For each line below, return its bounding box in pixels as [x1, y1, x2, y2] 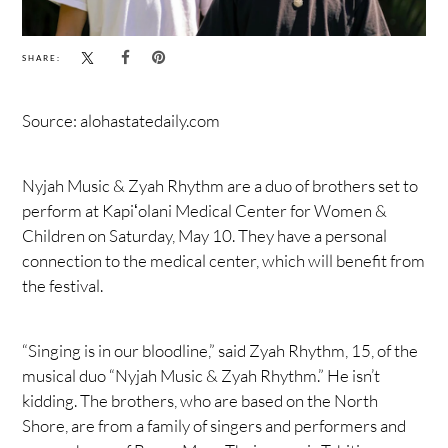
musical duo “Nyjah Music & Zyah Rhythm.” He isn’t [22, 364, 381, 386]
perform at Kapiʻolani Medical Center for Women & [22, 199, 388, 221]
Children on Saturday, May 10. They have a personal [22, 224, 388, 246]
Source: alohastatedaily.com [22, 109, 221, 131]
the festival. [22, 274, 104, 296]
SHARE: [22, 52, 62, 63]
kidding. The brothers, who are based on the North [22, 389, 379, 411]
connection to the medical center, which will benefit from [22, 249, 426, 271]
